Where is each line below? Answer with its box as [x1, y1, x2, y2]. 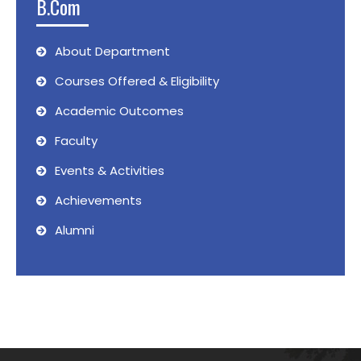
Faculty [55, 132, 98, 149]
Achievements [55, 192, 142, 209]
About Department [55, 43, 170, 60]
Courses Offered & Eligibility [55, 73, 219, 89]
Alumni [55, 222, 94, 239]
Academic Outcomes [55, 102, 184, 119]
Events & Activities [55, 162, 164, 179]
